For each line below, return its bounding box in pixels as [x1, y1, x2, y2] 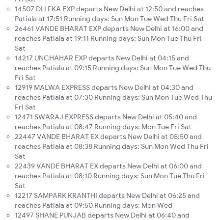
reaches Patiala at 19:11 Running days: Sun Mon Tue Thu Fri [15, 34, 202, 43]
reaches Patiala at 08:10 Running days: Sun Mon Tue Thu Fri [15, 171, 205, 181]
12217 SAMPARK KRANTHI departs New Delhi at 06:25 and [15, 191, 200, 200]
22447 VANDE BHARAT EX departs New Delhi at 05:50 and [15, 132, 202, 141]
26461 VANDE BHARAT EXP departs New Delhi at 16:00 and [15, 24, 203, 33]
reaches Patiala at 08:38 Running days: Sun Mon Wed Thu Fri [15, 142, 209, 151]
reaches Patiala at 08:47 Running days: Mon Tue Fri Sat [15, 122, 192, 132]
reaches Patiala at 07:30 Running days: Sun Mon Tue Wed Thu [15, 93, 212, 102]
